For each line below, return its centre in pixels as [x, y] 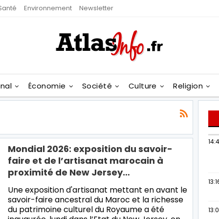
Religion [188, 86]
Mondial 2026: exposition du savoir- [90, 149]
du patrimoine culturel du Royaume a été [86, 209]
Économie [47, 86]
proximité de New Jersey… [69, 172]
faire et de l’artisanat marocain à [86, 160]
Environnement [48, 8]
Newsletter [96, 8]
